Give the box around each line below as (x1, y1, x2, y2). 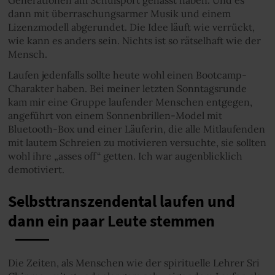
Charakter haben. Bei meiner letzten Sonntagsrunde (7, 82, 247, 95)
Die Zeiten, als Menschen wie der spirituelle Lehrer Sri (7, 256, 260, 269)
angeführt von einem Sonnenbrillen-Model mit (7, 109, 222, 122)
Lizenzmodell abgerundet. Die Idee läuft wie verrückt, (7, 20, 255, 33)
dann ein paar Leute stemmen (7, 211, 215, 231)
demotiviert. (7, 163, 64, 176)
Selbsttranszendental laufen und (7, 192, 235, 211)
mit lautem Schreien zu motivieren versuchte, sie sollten (7, 136, 266, 149)
